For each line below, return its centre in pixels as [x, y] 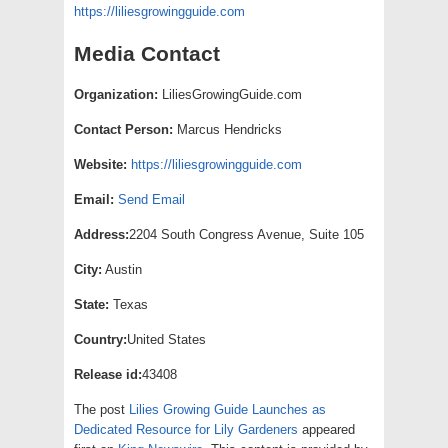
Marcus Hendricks [227, 129]
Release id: [108, 374]
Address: [101, 234]
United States [166, 339]
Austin [122, 269]
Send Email [151, 199]
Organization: [116, 94]
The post [101, 409]
